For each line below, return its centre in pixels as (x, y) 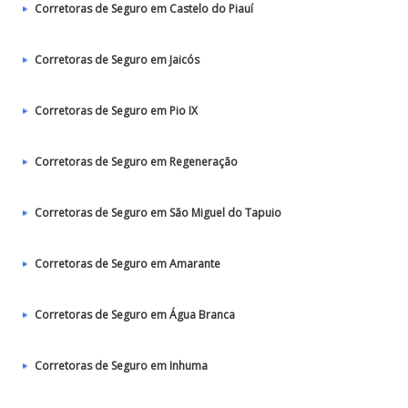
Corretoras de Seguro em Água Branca (135, 315)
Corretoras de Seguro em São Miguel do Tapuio (158, 213)
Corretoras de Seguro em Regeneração (136, 162)
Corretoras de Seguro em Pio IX (116, 111)
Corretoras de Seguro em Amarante (127, 264)
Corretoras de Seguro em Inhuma (121, 366)
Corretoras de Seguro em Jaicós (117, 60)
